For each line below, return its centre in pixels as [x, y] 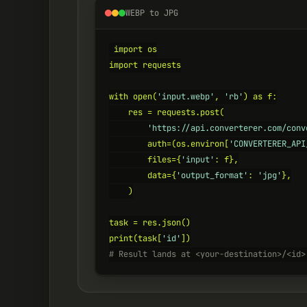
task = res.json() [150, 223]
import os [136, 50]
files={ [145, 160]
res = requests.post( [167, 113]
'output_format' [212, 176]
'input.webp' [186, 97]
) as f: [260, 97]
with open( [133, 97]
